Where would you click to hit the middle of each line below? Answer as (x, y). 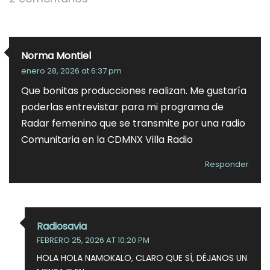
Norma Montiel (56, 56)
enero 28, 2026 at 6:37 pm (71, 71)
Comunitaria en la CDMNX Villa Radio (107, 140)
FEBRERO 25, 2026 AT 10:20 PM (93, 240)
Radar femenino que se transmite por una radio (133, 123)
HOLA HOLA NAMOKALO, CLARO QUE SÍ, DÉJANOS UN (142, 258)
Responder (227, 164)
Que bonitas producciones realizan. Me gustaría (134, 91)
